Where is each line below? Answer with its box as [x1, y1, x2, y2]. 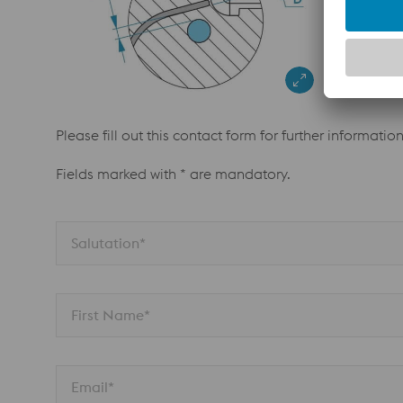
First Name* [71, 306, 150, 325]
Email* [71, 378, 114, 397]
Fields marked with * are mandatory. [56, 165, 291, 184]
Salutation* [71, 234, 146, 253]
